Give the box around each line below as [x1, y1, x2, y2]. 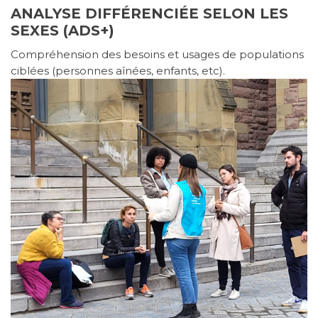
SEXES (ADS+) [11, 22, 114, 40]
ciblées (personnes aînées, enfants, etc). [11, 64, 225, 78]
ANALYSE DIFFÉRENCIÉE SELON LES [11, 5, 288, 23]
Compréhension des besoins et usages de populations [11, 48, 304, 62]
